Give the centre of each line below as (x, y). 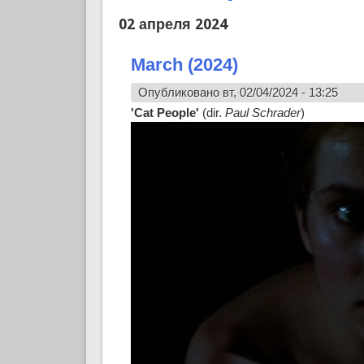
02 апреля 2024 (173, 24)
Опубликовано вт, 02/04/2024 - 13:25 (238, 93)
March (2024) (184, 65)
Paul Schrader (262, 113)
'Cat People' (165, 113)
